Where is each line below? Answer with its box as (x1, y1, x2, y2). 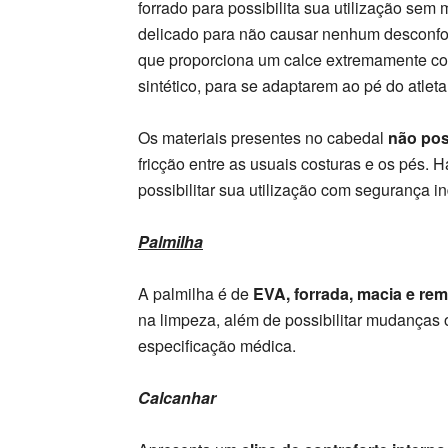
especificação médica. (138, 334, 296, 357)
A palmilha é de (138, 282, 249, 305)
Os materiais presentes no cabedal (138, 126, 388, 149)
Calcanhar (138, 386, 216, 409)
